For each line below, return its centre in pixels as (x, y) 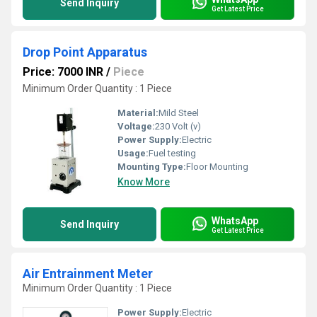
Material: (138, 113)
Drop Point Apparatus (85, 52)
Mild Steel (179, 113)
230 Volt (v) (178, 126)
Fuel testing (172, 153)
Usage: (133, 153)
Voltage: (136, 126)
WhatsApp (235, 220)
